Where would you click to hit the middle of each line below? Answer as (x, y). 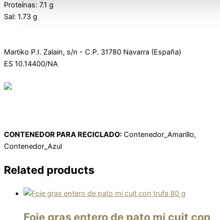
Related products (49, 170)
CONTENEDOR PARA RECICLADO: (63, 134)
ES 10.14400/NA (31, 64)
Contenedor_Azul (33, 146)
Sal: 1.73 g (21, 16)
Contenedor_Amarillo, (159, 134)
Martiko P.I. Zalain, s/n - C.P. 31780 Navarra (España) (93, 52)
